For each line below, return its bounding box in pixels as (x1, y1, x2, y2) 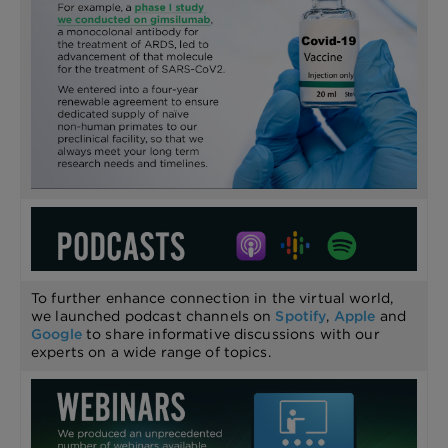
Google (31, 325, 82, 343)
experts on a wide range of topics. (31, 343, 271, 361)
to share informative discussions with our (81, 325, 380, 343)
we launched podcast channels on (31, 307, 276, 325)
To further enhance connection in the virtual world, (31, 289, 394, 307)
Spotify (275, 307, 327, 325)
